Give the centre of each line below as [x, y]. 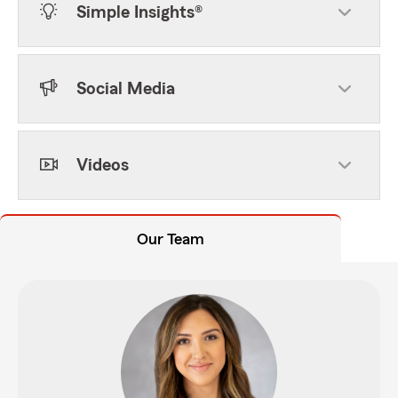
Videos [103, 165]
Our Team [171, 239]
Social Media [126, 89]
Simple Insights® [139, 12]
